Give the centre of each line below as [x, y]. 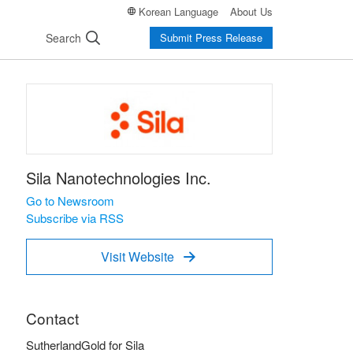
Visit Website [137, 256]
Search [63, 38]
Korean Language [178, 11]
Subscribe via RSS [75, 218]
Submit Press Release [211, 37]
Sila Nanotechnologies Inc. [119, 178]
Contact [52, 318]
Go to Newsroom [70, 201]
